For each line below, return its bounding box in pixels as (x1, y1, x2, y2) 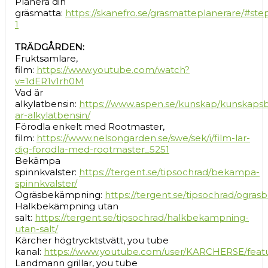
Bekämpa (15, 155, 60, 167)
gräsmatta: (15, 7, 65, 19)
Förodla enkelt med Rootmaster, (15, 121, 165, 133)
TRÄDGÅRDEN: (15, 41, 84, 53)
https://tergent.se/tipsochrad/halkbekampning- (35, 212, 249, 224)
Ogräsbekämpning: (15, 189, 105, 201)
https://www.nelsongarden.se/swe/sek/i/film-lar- (36, 132, 250, 144)
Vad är (15, 87, 43, 99)
